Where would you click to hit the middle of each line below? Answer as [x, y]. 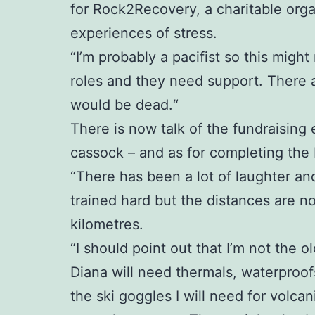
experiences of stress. [144, 33]
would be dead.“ [124, 105]
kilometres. [107, 225]
